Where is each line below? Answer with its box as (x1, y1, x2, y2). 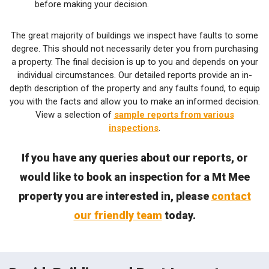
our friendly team (73, 208, 162, 222)
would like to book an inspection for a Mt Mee (19, 170, 250, 183)
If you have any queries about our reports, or (21, 151, 248, 164)
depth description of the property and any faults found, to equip (9, 83, 260, 94)
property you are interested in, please (18, 189, 211, 202)
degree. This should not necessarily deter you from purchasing (11, 43, 258, 55)
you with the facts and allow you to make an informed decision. (9, 96, 260, 107)
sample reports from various (113, 109, 234, 121)
